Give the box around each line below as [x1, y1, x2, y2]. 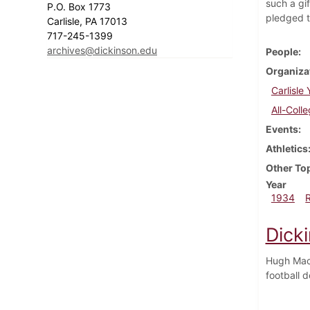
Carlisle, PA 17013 [47, 15, 130, 27]
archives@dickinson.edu [47, 44, 157, 56]
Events [265, 122, 298, 135]
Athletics [265, 142, 308, 154]
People [265, 45, 298, 57]
